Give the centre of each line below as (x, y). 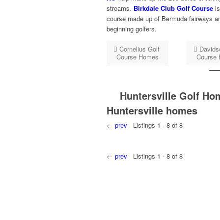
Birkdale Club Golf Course (173, 8)
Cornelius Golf (139, 49)
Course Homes (137, 57)
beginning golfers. (132, 29)
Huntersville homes (152, 110)
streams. (120, 8)
